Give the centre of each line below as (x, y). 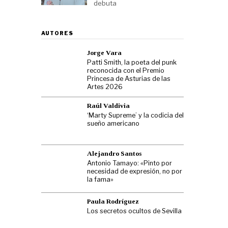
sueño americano (113, 124)
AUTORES (57, 33)
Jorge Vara (104, 53)
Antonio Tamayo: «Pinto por (130, 163)
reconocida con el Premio (126, 71)
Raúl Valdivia (108, 106)
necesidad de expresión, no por (135, 172)
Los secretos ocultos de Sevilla (134, 211)
